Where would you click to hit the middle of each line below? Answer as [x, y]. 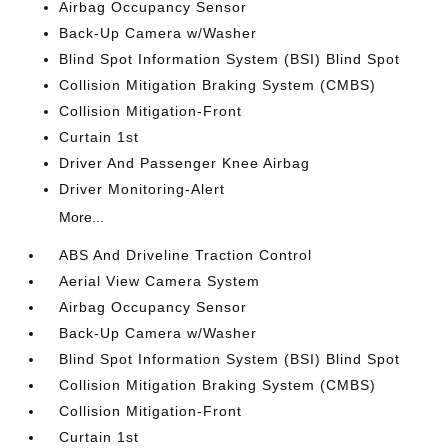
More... [82, 217]
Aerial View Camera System [160, 281]
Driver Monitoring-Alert [142, 189]
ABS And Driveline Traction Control [186, 255]
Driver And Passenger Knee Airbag [185, 163]
